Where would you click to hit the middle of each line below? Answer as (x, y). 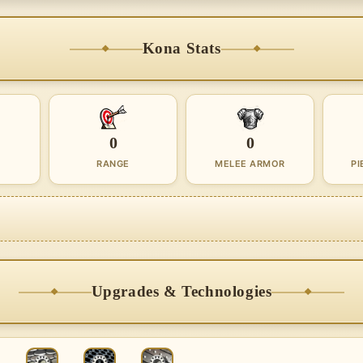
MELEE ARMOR (250, 164)
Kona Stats (181, 48)
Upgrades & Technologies (181, 291)
